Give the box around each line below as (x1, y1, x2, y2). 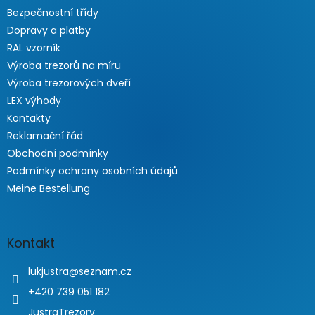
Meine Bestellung (7, 181, 90, 196)
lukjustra (28, 264, 69, 279)
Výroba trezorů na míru (7, 58, 121, 73)
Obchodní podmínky (7, 146, 108, 161)
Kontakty (7, 111, 51, 126)
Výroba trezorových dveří (7, 76, 131, 91)
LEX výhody (7, 94, 61, 108)
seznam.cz (79, 264, 131, 279)
